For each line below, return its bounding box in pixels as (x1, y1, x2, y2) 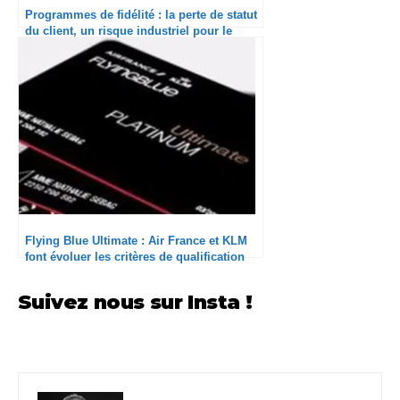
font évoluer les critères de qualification (25, 249, 245, 263)
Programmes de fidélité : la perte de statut (25, 7, 257, 21)
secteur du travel (25, 39, 117, 54)
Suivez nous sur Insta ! (18, 289, 253, 314)
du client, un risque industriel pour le (25, 23, 232, 37)
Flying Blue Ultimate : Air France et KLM (25, 233, 247, 247)
